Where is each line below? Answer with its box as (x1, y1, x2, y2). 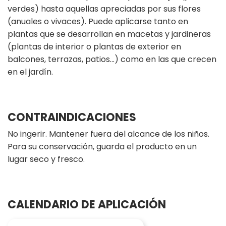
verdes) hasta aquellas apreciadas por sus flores (8, 3, 201, 15)
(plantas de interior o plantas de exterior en (8, 40, 181, 52)
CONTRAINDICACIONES (8, 109, 136, 125)
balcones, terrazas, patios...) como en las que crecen (8, 53, 216, 65)
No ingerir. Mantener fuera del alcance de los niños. (8, 128, 209, 140)
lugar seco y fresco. (8, 153, 89, 165)
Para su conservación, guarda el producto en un (8, 140, 197, 152)
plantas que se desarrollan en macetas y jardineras (8, 28, 211, 40)
